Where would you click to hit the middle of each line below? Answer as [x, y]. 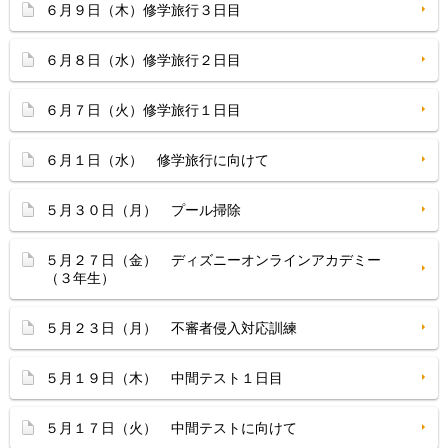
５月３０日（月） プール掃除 [143, 210]
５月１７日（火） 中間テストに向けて [171, 428]
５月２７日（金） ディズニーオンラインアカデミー [213, 260]
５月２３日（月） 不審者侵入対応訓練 [171, 328]
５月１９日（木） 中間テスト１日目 [164, 378]
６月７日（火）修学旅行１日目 [143, 110]
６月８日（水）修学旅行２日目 [143, 60]
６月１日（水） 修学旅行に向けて [157, 160]
